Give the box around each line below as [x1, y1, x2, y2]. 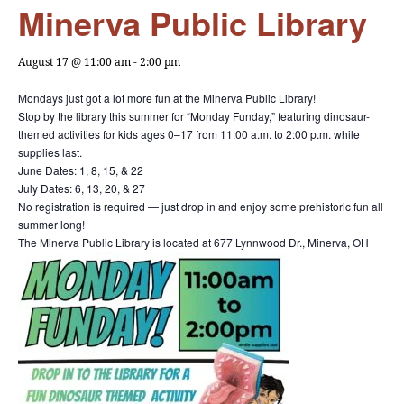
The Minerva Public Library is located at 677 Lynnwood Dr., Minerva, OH [18, 234, 369, 250]
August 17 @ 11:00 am [18, 54, 131, 69]
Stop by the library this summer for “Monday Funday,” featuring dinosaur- [18, 108, 370, 124]
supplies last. [18, 144, 82, 160]
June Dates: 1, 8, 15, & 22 [18, 162, 143, 178]
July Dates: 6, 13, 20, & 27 [18, 180, 145, 196]
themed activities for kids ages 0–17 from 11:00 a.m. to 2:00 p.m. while [18, 126, 360, 142]
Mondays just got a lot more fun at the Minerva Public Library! [18, 90, 316, 106]
